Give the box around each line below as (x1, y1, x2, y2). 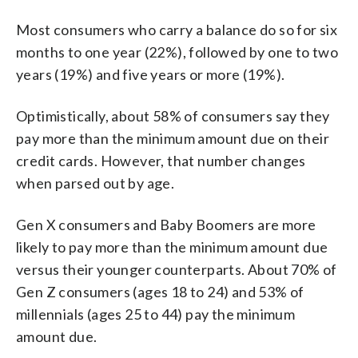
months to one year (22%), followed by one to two (16, 42, 339, 61)
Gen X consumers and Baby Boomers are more (16, 215, 316, 233)
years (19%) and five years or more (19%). (16, 65, 285, 83)
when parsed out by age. (16, 173, 175, 192)
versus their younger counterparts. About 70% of (16, 260, 337, 278)
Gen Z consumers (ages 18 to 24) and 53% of (16, 282, 304, 300)
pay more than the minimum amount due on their (16, 129, 329, 147)
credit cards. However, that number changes (16, 151, 306, 169)
